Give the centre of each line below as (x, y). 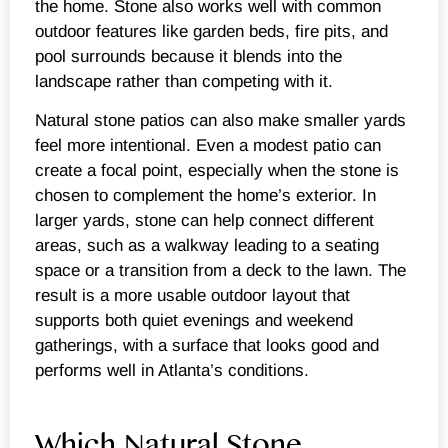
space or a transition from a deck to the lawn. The (220, 270)
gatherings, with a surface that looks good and (207, 345)
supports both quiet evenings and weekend (194, 320)
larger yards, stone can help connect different (204, 220)
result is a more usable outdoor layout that (192, 295)
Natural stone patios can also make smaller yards (220, 120)
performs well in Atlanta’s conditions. (172, 370)
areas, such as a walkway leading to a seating (207, 245)
